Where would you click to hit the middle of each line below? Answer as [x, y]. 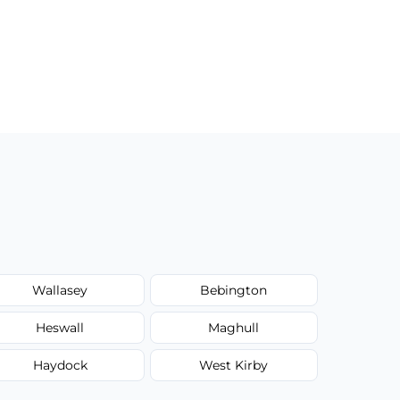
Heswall [60, 327]
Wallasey [60, 290]
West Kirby [234, 365]
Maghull [234, 327]
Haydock [60, 365]
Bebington [234, 290]
